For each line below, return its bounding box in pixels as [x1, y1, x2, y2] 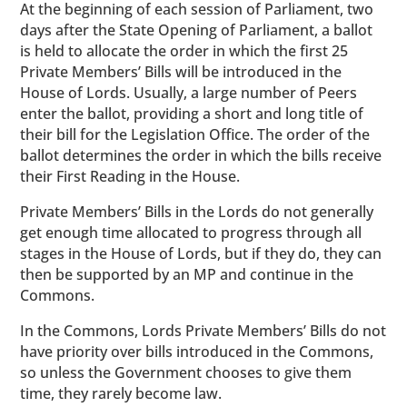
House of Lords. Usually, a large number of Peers [20, 83, 358, 103]
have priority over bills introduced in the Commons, [20, 342, 374, 362]
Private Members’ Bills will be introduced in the [20, 62, 342, 82]
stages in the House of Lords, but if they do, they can [20, 243, 382, 263]
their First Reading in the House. [20, 166, 241, 186]
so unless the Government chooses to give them [20, 362, 352, 382]
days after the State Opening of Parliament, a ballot [20, 20, 373, 40]
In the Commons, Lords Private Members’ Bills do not [20, 321, 387, 341]
